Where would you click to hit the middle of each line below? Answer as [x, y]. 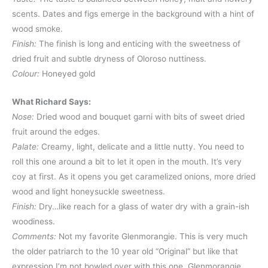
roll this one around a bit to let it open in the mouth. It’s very [127, 161]
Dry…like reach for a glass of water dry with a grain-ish [143, 206]
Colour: [26, 74]
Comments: [34, 236]
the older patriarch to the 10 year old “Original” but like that [125, 251]
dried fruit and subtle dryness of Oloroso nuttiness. [109, 59]
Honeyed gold [67, 74]
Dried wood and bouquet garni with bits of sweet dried [139, 116]
